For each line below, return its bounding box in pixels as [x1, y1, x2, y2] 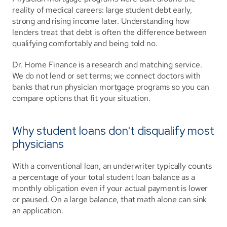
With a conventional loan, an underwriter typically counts [12, 161, 212, 171]
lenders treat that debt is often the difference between [12, 27, 207, 37]
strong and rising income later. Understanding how [12, 16, 190, 26]
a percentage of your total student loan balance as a [12, 172, 195, 182]
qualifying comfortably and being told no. [12, 38, 158, 49]
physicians [12, 136, 64, 152]
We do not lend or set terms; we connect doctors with [12, 70, 201, 81]
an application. [12, 205, 63, 216]
